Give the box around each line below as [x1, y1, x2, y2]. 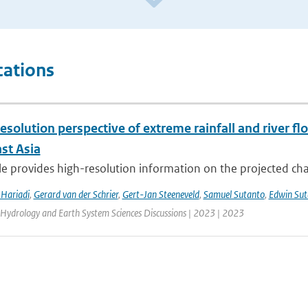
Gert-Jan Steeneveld [122, 188, 199, 201]
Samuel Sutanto [203, 188, 265, 201]
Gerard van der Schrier [33, 188, 118, 201]
